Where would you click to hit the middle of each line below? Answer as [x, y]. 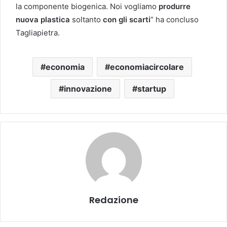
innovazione [88, 88]
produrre [175, 6]
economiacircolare [147, 67]
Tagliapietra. [38, 32]
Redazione [113, 200]
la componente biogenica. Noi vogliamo [87, 6]
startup [152, 88]
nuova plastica [43, 19]
